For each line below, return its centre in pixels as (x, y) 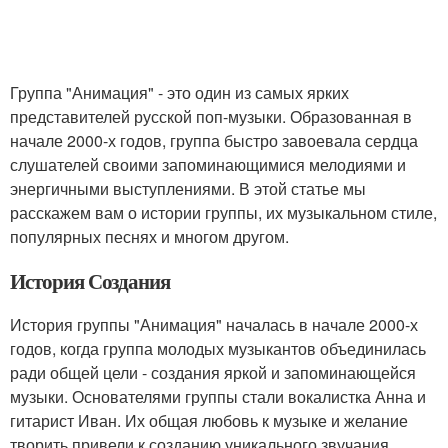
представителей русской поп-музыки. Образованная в (211, 116)
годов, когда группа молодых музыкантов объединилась (218, 348)
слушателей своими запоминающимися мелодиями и (208, 164)
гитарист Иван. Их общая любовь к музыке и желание (209, 420)
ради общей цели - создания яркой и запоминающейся (213, 372)
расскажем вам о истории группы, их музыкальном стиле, (223, 212)
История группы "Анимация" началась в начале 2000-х (214, 324)
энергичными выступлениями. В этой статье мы (188, 188)
